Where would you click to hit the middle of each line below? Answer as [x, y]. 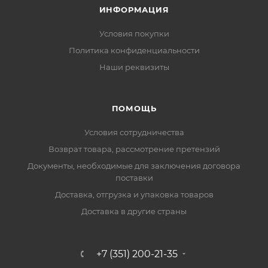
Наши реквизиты [134, 67]
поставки [134, 178]
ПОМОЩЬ [134, 108]
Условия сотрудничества [134, 132]
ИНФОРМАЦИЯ [134, 10]
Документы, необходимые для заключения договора [134, 166]
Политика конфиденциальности [134, 50]
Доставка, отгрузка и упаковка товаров [134, 194]
